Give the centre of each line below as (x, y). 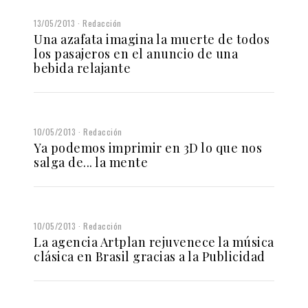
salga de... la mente (91, 162)
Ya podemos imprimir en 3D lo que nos (148, 147)
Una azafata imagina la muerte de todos (152, 39)
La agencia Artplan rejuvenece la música (154, 242)
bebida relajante (82, 68)
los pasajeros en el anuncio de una (136, 53)
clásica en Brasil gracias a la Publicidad (150, 256)
